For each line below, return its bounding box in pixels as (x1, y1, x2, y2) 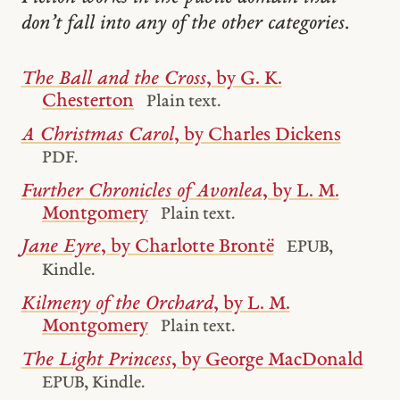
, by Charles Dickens (173, 124, 341, 146)
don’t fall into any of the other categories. (21, 12, 349, 34)
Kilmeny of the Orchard (21, 294, 213, 315)
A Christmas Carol (21, 124, 174, 146)
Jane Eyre (21, 237, 101, 258)
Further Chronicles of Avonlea (21, 180, 262, 202)
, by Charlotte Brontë (100, 237, 274, 258)
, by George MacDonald (171, 349, 363, 371)
